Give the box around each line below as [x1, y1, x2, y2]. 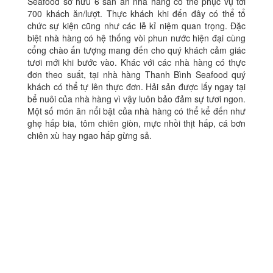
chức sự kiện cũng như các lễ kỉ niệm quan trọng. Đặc [27, 19, 246, 32]
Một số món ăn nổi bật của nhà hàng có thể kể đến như [27, 105, 246, 117]
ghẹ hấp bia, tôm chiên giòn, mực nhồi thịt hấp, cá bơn [27, 117, 246, 129]
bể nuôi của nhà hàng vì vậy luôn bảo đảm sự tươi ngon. [27, 93, 246, 105]
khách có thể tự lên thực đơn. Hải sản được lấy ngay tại [27, 80, 246, 93]
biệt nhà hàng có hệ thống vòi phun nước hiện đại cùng [27, 32, 246, 44]
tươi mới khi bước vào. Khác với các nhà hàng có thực [27, 56, 246, 68]
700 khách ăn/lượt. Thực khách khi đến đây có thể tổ [27, 7, 246, 19]
